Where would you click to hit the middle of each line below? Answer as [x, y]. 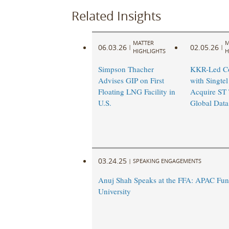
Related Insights [116, 16]
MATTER [143, 43]
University [114, 191]
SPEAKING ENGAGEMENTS [167, 161]
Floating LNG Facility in [136, 92]
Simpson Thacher [126, 69]
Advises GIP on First [131, 81]
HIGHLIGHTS [149, 51]
